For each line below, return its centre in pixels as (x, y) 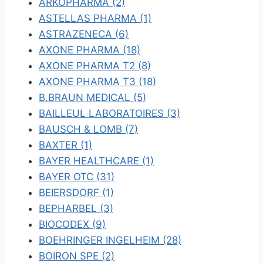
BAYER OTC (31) (77, 177)
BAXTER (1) (65, 145)
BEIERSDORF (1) (76, 193)
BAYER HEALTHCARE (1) (96, 161)
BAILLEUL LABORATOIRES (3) (109, 113)
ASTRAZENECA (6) (84, 34)
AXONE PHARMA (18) (90, 50)
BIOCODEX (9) (72, 224)
